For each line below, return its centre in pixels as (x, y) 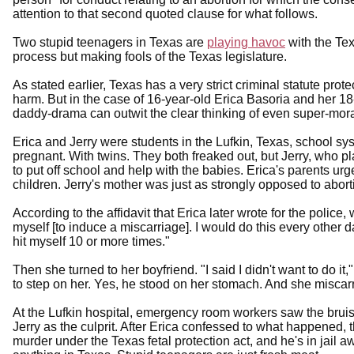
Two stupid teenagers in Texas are (110, 42)
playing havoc (246, 42)
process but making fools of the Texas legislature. (150, 56)
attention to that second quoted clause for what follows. (165, 13)
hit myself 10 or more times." (91, 241)
